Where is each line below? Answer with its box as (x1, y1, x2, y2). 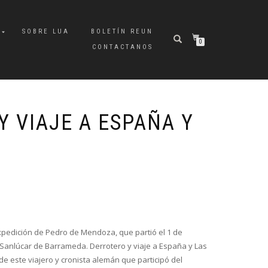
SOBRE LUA (22, 28, 69, 35)
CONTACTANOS (92, 43, 153, 51)
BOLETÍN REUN (91, 28, 153, 35)
